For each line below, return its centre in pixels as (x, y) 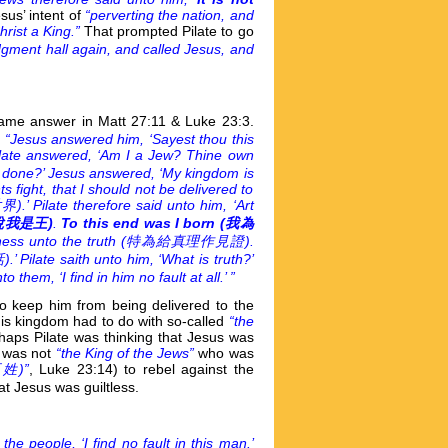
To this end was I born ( (143, 222)
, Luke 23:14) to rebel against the (141, 368)
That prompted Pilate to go (169, 30)
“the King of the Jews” (127, 352)
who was (226, 352)
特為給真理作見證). (189, 240)
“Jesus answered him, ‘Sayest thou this (129, 138)
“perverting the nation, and (169, 14)
